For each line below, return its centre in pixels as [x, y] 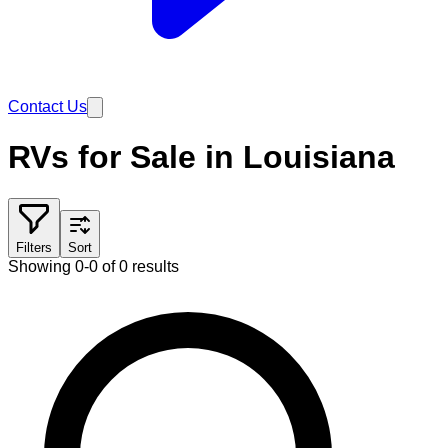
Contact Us [47, 106]
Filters [34, 247]
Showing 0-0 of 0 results [93, 266]
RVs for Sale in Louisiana [201, 157]
